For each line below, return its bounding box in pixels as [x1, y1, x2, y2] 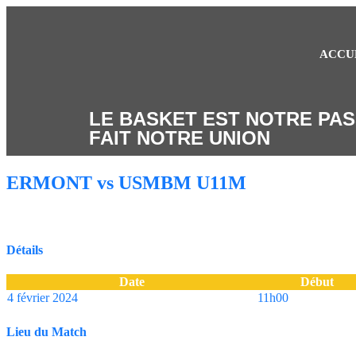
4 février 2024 [7, 291, 78, 305]
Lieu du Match [6, 325, 87, 339]
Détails [6, 242, 43, 257]
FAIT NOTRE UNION [89, 127, 270, 149]
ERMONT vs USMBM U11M [6, 172, 246, 193]
